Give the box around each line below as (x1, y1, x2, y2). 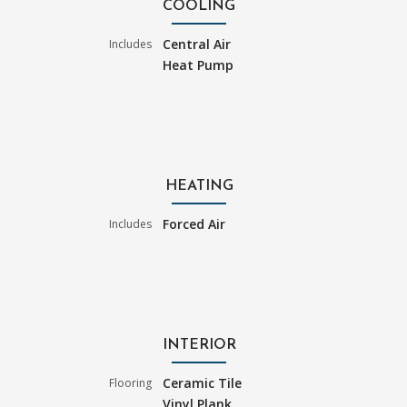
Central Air (163, 35, 232, 53)
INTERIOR (162, 337, 236, 352)
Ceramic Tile (163, 373, 243, 392)
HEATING (164, 178, 233, 194)
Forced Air (163, 214, 226, 233)
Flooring (109, 374, 153, 391)
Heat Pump (163, 55, 234, 74)
